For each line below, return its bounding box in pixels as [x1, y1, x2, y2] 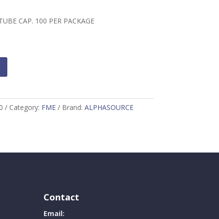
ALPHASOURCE [84, 102, 133, 112]
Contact [44, 191, 80, 203]
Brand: [62, 102, 85, 112]
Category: [9, 102, 42, 112]
